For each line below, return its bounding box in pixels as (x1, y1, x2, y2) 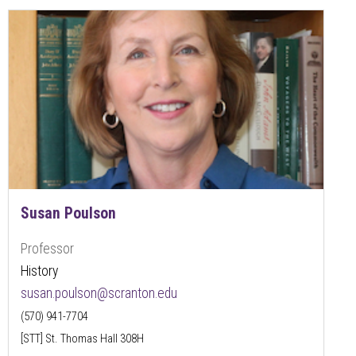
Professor (21, 240, 74, 257)
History (21, 262, 58, 279)
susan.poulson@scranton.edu (21, 284, 177, 301)
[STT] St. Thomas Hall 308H (21, 331, 144, 346)
